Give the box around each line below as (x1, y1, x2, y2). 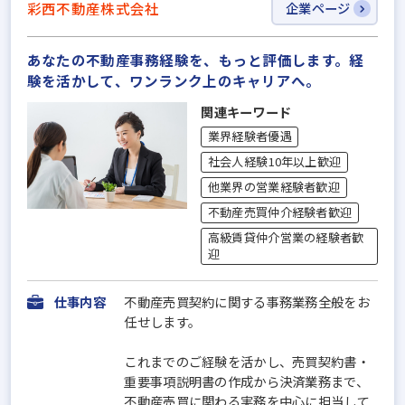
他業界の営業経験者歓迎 (207, 178, 340, 196)
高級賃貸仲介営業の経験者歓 (207, 229, 364, 247)
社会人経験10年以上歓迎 (207, 153, 342, 171)
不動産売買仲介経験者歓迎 (207, 203, 353, 221)
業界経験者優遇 (207, 127, 292, 146)
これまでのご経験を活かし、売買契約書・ (124, 351, 370, 371)
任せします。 (124, 311, 202, 331)
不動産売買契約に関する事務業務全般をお (124, 291, 370, 311)
